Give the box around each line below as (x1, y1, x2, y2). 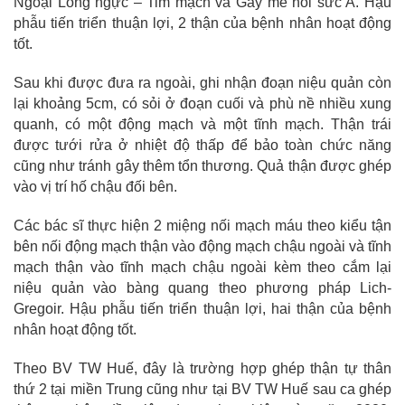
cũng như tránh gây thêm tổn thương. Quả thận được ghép (14, 157, 391, 174)
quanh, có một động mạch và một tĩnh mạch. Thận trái (14, 116, 391, 132)
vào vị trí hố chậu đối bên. (14, 178, 177, 194)
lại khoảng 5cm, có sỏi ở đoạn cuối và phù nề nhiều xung (14, 95, 391, 111)
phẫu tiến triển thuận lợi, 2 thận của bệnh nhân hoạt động (14, 14, 391, 31)
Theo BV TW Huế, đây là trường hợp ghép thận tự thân (14, 360, 391, 376)
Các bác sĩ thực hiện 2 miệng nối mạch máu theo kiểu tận (14, 217, 391, 233)
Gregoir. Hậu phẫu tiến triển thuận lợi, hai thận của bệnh (14, 300, 391, 316)
